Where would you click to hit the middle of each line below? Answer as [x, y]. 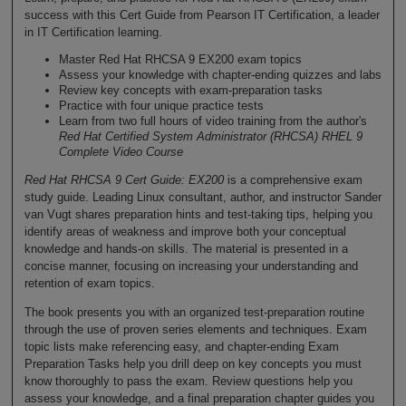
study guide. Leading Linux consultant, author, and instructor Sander [203, 198]
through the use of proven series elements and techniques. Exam [195, 329]
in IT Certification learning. [93, 32]
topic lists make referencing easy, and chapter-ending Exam [181, 346]
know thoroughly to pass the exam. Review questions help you [188, 381]
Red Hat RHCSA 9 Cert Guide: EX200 [124, 180]
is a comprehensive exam [293, 180]
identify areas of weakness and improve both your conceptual [185, 232]
